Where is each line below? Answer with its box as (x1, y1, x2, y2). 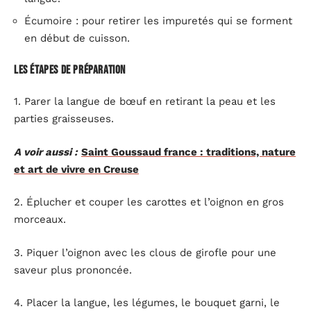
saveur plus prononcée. (14, 263, 132, 276)
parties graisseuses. (14, 112, 114, 125)
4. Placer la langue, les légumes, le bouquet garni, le (14, 296, 280, 309)
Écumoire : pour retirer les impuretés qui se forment (24, 15, 292, 27)
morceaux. (14, 213, 66, 226)
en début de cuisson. (24, 32, 130, 44)
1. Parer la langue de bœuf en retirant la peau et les (14, 95, 276, 108)
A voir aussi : (14, 145, 78, 158)
